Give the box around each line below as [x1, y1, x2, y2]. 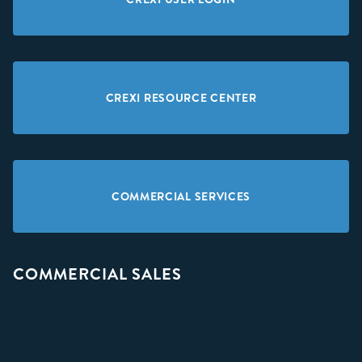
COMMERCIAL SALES [13, 263, 186, 285]
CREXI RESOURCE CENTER [105, 90, 257, 106]
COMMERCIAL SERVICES [111, 189, 251, 204]
